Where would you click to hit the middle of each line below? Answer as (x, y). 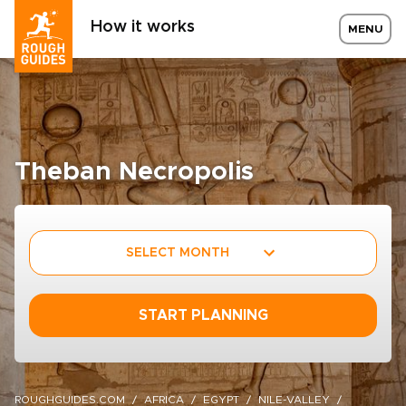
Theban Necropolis (134, 172)
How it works (143, 27)
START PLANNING (203, 315)
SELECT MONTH (178, 252)
